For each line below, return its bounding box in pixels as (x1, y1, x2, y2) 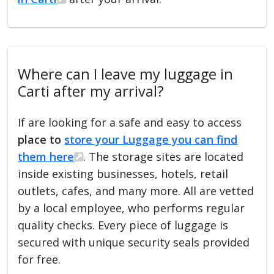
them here (18, 149, 75, 164)
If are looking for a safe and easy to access (18, 114, 242, 130)
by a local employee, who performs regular (18, 200, 245, 215)
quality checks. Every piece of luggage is (18, 217, 229, 232)
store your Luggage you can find (64, 131, 238, 147)
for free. (18, 251, 61, 267)
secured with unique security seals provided (18, 234, 250, 250)
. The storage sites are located (83, 149, 244, 164)
